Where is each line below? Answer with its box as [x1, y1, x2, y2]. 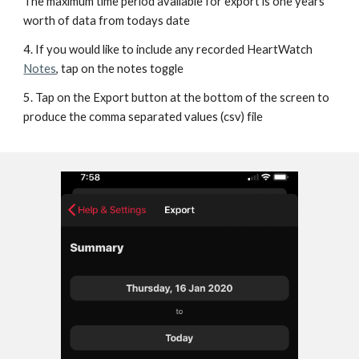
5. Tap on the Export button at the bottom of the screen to [23, 91, 330, 104]
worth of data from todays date [23, 14, 191, 27]
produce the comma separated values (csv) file [23, 110, 264, 123]
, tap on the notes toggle [56, 62, 184, 75]
